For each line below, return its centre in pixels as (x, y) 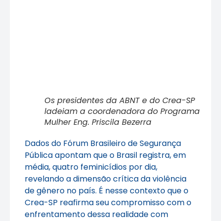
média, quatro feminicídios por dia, (91, 167)
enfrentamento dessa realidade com (96, 214)
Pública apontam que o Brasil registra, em (105, 155)
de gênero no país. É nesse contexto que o (107, 190)
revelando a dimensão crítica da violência (106, 179)
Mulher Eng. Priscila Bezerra (98, 122)
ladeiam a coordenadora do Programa (122, 111)
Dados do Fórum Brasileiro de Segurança (103, 143)
